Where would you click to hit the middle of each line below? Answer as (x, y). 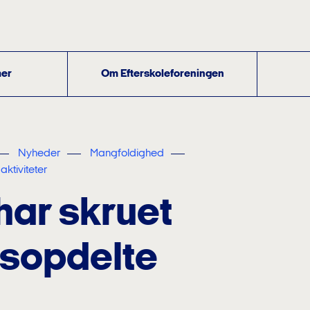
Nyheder (39, 154)
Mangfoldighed (127, 154)
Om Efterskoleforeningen (162, 74)
